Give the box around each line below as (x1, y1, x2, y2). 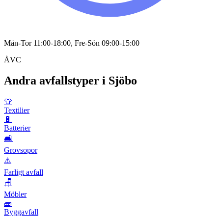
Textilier (4, 106, 29, 115)
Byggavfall (4, 208, 38, 217)
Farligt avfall (4, 168, 43, 177)
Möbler (4, 190, 27, 199)
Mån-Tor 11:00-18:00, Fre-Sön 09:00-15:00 (4, 39, 139, 48)
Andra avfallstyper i (4, 74, 109, 87)
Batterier (4, 124, 30, 133)
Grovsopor (4, 146, 37, 155)
